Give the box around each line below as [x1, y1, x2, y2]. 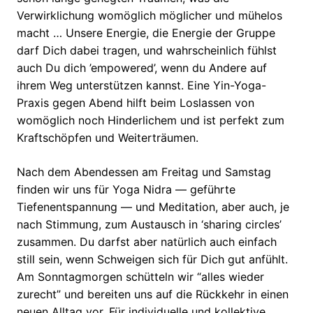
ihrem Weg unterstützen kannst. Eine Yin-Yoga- [17, 78, 266, 93]
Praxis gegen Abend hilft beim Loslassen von [17, 96, 254, 110]
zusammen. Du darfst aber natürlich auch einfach [17, 235, 277, 249]
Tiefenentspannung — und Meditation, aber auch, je [17, 200, 289, 214]
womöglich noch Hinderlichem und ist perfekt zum [17, 113, 284, 128]
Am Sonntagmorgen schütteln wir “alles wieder [17, 270, 264, 284]
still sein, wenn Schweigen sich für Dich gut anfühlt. [17, 252, 288, 267]
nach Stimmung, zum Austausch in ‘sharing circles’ [17, 217, 282, 232]
